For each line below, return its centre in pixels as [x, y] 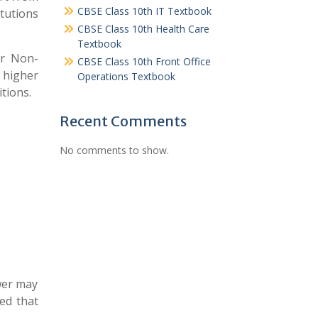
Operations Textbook [126, 76]
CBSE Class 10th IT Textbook [144, 11]
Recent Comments [123, 121]
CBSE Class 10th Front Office [144, 61]
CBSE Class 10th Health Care [143, 29]
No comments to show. [114, 150]
